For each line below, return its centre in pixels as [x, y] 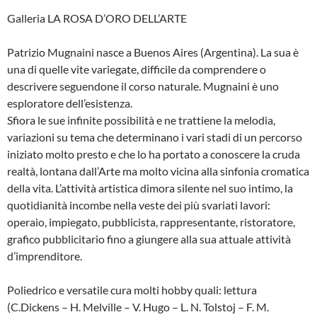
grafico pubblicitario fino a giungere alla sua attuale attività [149, 239]
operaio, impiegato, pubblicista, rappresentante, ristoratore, [151, 222]
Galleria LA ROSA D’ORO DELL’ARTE [97, 18]
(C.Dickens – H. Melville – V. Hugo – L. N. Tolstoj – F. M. [138, 307]
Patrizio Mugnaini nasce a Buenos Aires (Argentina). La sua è [153, 52]
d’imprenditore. [45, 256]
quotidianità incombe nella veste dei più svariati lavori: [139, 205]
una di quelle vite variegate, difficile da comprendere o [137, 69]
